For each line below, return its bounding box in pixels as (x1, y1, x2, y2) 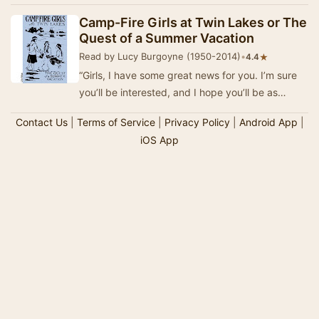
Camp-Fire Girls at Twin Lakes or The (79, 15, 307, 30)
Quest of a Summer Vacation (79, 31, 254, 46)
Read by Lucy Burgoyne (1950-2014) (79, 51, 241, 62)
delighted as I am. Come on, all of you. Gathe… (79, 103, 296, 115)
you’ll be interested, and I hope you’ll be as (79, 86, 278, 98)
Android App (239, 116, 298, 128)
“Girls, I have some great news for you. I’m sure (79, 69, 297, 81)
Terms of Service (76, 116, 155, 128)
